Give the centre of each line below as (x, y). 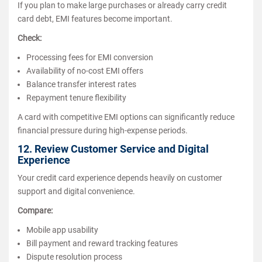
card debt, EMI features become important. (95, 18)
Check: (30, 38)
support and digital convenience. (76, 191)
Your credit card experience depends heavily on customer (120, 177)
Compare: (35, 210)
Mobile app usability (62, 230)
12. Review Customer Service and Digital (113, 149)
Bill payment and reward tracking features (102, 243)
